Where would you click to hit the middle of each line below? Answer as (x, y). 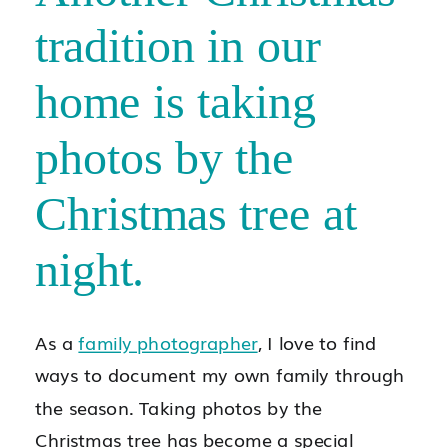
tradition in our (178, 44)
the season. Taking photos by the (178, 406)
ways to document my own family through (220, 374)
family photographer (168, 341)
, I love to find (317, 341)
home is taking (175, 100)
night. (90, 268)
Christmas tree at (196, 212)
